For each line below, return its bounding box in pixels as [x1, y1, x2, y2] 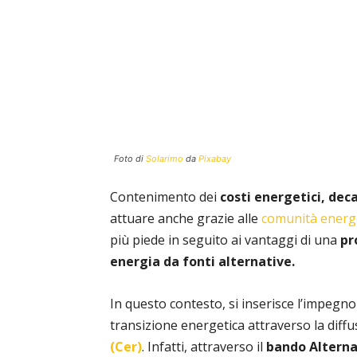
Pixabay [198, 153, 231, 164]
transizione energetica [110, 316, 248, 334]
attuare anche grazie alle [110, 210, 261, 227]
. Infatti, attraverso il [142, 338, 266, 355]
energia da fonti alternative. [110, 253, 295, 270]
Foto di [114, 153, 146, 164]
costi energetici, [220, 188, 325, 206]
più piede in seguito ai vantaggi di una [110, 231, 340, 249]
